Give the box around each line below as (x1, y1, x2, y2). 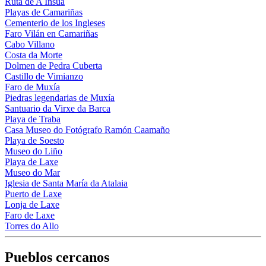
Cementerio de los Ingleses (5, 18, 105, 28)
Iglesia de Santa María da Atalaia (5, 178, 128, 189)
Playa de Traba (5, 114, 61, 125)
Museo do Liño (5, 146, 62, 157)
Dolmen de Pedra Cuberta (5, 61, 102, 71)
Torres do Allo (5, 221, 59, 232)
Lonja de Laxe (5, 199, 59, 210)
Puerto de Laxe (5, 189, 62, 199)
